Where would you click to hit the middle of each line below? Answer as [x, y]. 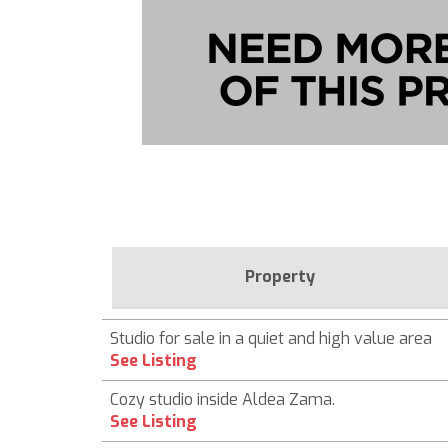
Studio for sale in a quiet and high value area [271, 338]
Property [280, 276]
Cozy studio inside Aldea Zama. [222, 399]
